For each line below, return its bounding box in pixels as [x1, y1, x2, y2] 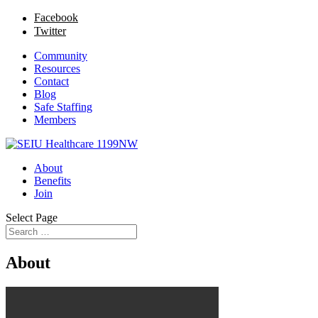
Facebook [34, 11, 78, 23]
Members [34, 114, 76, 126]
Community [34, 50, 87, 62]
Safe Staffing [34, 101, 92, 113]
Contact [34, 75, 69, 87]
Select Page [6, 212, 57, 224]
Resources [34, 62, 80, 75]
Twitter [34, 25, 66, 37]
